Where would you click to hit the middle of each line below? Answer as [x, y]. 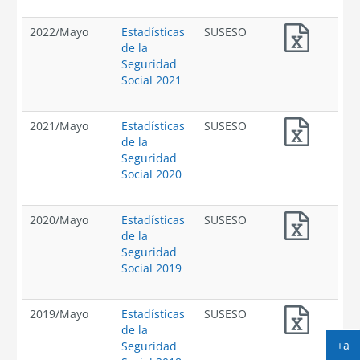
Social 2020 [151, 174]
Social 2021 [151, 80]
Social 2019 [151, 268]
